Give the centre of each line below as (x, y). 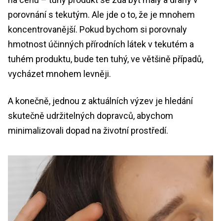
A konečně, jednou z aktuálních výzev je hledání (100, 101)
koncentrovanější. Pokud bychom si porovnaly (97, 29)
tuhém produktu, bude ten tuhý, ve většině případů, (106, 59)
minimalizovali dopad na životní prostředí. (88, 130)
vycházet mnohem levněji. (59, 74)
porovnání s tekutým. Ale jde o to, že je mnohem (101, 14)
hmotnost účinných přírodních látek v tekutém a (101, 44)
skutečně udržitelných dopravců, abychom (91, 115)
